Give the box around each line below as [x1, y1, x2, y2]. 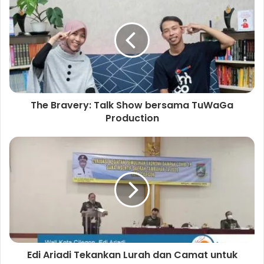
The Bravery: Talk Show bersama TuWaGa [31, 98, 233, 112]
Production [105, 111, 159, 125]
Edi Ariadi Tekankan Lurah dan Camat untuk [27, 247, 237, 262]
